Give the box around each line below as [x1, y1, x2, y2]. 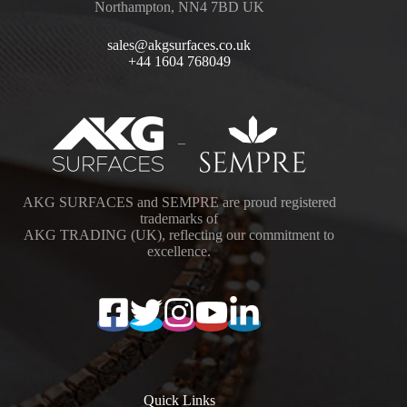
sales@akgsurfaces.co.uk [107, 37, 252, 54]
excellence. [147, 243, 212, 260]
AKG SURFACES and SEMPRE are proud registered [22, 194, 336, 211]
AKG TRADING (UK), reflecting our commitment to [24, 227, 335, 243]
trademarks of [140, 211, 219, 227]
